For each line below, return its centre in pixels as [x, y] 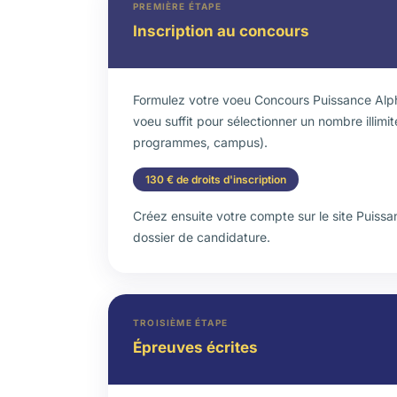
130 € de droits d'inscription [216, 179]
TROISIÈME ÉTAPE [180, 323]
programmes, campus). [200, 142]
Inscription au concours [221, 31]
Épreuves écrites [195, 347]
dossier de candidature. [202, 237]
